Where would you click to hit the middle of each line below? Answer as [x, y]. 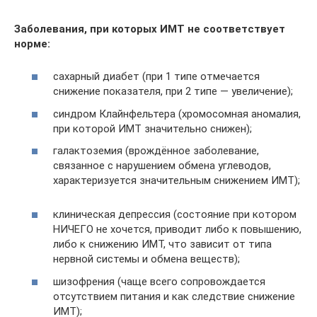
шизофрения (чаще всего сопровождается [159, 281]
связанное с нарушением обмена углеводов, [162, 166]
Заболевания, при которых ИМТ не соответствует [150, 29]
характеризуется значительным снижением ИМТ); [177, 180]
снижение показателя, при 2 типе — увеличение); [173, 91]
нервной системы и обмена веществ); [146, 259]
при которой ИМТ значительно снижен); [152, 128]
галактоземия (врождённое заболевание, [156, 151]
